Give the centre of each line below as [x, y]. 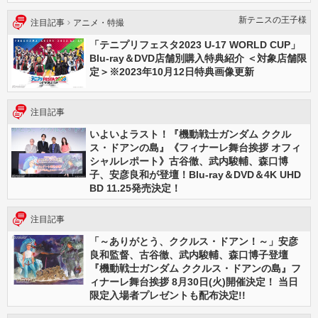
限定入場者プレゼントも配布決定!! [168, 295]
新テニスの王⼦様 [273, 20]
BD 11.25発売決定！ [135, 188]
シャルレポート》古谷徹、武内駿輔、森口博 [189, 161]
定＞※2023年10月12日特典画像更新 [172, 72]
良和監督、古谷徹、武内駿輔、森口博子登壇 [189, 255]
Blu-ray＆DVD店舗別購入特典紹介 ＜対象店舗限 [198, 58]
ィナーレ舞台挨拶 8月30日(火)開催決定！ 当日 [194, 282]
